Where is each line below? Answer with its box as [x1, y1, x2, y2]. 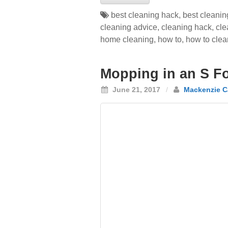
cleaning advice [100, 23, 157, 32]
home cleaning [100, 35, 154, 44]
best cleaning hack [111, 11, 179, 19]
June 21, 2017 [110, 85, 160, 94]
